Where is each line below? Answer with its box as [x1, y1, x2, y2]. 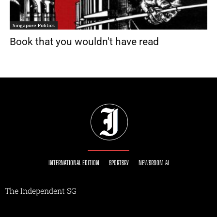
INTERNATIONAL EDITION [48, 159, 99, 167]
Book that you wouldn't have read [10, 36, 159, 48]
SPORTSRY [108, 159, 129, 167]
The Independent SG [5, 186, 77, 196]
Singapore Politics [13, 22, 55, 29]
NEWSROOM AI [138, 159, 169, 167]
